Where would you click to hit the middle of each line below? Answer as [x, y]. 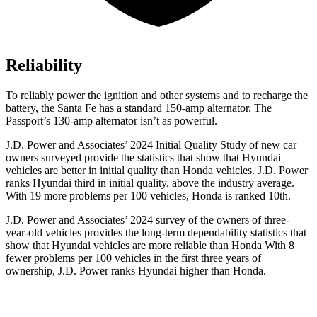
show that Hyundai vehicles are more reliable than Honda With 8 [150, 246]
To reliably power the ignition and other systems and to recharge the [157, 96]
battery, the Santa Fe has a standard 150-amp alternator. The [139, 108]
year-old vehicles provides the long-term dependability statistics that [156, 233]
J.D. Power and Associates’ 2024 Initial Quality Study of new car [151, 145]
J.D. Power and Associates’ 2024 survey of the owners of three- [148, 220]
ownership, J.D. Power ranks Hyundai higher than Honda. [136, 271]
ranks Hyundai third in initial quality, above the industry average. [150, 183]
